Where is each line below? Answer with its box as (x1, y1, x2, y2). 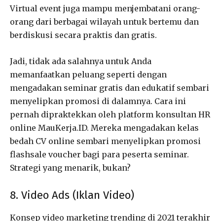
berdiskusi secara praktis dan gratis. (10, 30, 157, 40)
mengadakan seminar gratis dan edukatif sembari (10, 82, 209, 93)
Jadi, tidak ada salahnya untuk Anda (10, 56, 151, 66)
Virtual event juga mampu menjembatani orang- (10, 3, 200, 13)
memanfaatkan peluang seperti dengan (10, 69, 167, 79)
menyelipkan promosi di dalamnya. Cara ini (10, 96, 186, 106)
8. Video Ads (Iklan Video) (10, 188, 134, 202)
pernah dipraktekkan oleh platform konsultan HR (10, 109, 210, 119)
